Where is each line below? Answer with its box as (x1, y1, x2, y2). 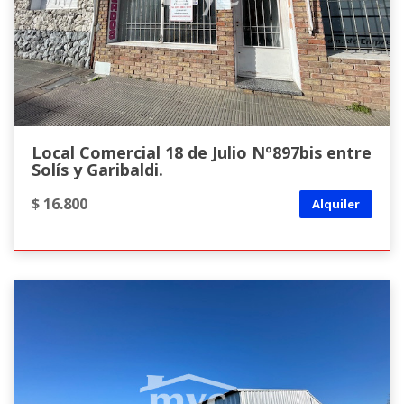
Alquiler (312, 195, 360, 212)
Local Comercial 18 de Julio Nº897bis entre (32, 142, 372, 163)
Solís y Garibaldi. (32, 159, 163, 180)
